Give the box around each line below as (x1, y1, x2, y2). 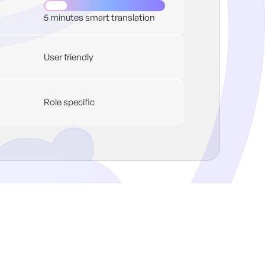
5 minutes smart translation (44, 12, 156, 24)
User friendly (44, 51, 93, 63)
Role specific (44, 96, 95, 108)
